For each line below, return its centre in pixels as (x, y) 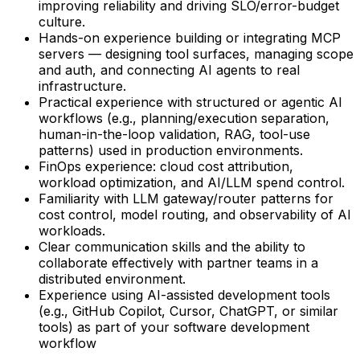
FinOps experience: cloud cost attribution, (166, 167)
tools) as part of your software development (174, 327)
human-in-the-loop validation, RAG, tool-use (174, 135)
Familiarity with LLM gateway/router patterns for (186, 199)
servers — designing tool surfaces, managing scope (196, 54)
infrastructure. (82, 86)
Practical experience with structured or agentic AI (190, 102)
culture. (62, 22)
